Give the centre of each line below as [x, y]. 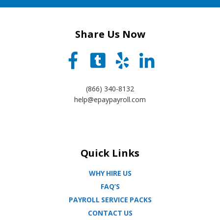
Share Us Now [110, 34]
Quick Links [110, 153]
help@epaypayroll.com [110, 99]
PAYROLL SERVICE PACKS [110, 200]
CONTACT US [110, 213]
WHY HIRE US [110, 173]
